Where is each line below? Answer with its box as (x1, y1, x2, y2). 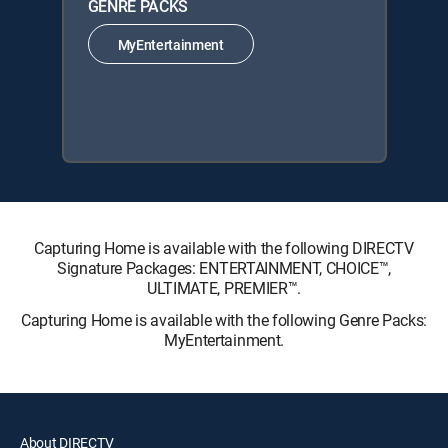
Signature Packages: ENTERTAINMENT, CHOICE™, (56, 257, 392, 279)
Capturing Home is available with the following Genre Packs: (20, 309, 428, 331)
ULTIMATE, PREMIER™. (147, 277, 301, 299)
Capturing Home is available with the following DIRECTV (34, 237, 414, 259)
